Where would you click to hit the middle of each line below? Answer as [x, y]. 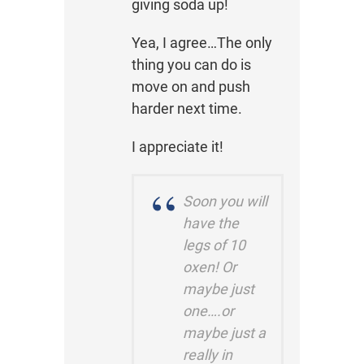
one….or [208, 311]
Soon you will [225, 201]
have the [210, 223]
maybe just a [224, 333]
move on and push [191, 87]
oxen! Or [209, 267]
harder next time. [186, 109]
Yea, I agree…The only [201, 43]
